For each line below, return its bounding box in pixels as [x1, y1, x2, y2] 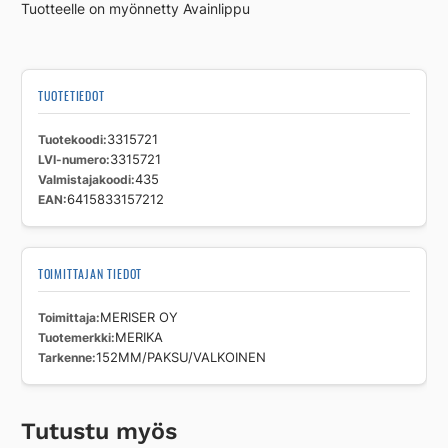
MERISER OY [99, 310, 178, 326]
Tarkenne [37, 350, 92, 366]
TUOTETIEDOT [37, 87, 105, 105]
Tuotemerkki [37, 330, 111, 346]
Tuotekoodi [37, 132, 103, 148]
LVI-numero [37, 152, 106, 168]
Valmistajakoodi [37, 172, 131, 188]
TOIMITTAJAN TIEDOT [37, 265, 143, 283]
